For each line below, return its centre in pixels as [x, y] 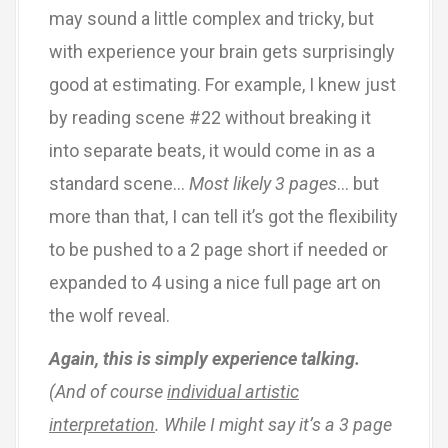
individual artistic [233, 391]
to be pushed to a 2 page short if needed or [218, 249]
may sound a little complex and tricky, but [211, 18]
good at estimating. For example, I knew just [222, 84]
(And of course [108, 391]
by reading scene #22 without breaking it [210, 117]
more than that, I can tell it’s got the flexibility [223, 216]
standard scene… [119, 183]
